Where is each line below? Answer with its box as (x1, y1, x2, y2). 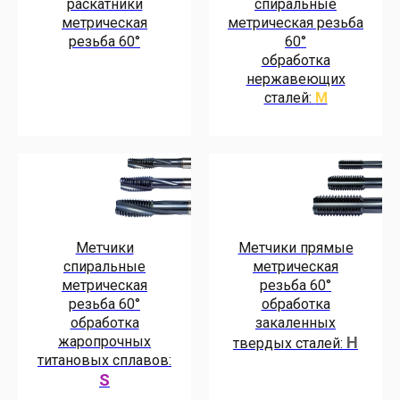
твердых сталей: (233, 334, 346, 352)
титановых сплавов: (37, 351, 171, 369)
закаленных (255, 313, 336, 331)
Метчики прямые (237, 238, 354, 256)
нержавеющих (246, 71, 346, 88)
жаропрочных (58, 332, 151, 350)
